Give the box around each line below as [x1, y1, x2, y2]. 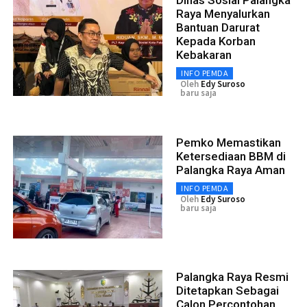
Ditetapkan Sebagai [176, 283, 279, 297]
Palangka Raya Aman [176, 162, 285, 177]
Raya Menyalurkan [176, 6, 270, 21]
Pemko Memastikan [176, 135, 281, 149]
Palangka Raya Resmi [176, 269, 288, 284]
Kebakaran [176, 47, 232, 62]
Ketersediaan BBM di [176, 149, 286, 163]
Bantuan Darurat [176, 20, 260, 34]
